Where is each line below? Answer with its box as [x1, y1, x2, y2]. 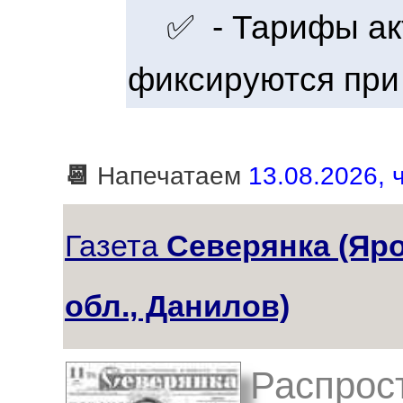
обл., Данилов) [65, 289, 290, 323]
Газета [65, 228, 166, 263]
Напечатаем [90, 162, 248, 190]
